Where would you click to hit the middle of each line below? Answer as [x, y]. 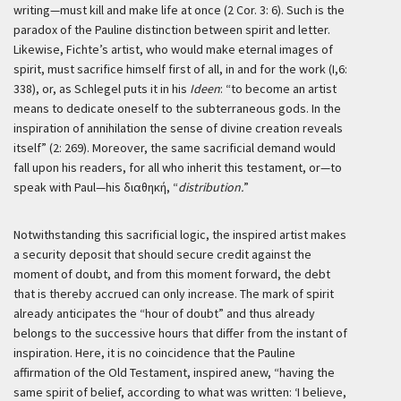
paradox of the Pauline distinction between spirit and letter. [172, 30]
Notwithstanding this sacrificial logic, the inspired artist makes [180, 235]
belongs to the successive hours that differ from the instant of [180, 333]
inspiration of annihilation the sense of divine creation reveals [178, 128]
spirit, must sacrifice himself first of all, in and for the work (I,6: [180, 69]
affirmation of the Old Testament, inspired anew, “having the [174, 372]
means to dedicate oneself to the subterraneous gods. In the [177, 108]
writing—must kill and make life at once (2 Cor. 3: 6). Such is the [179, 10]
